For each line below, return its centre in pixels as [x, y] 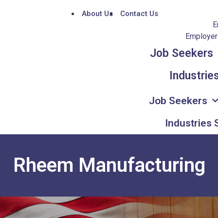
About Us [97, 14]
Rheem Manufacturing [109, 165]
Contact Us [139, 14]
